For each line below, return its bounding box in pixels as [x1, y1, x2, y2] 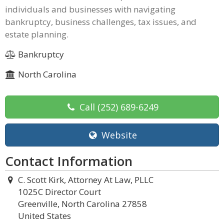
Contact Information [5, 152, 132, 170]
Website [98, 129, 137, 141]
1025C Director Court [18, 186, 101, 197]
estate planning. [5, 28, 68, 40]
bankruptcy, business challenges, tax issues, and [5, 16, 196, 27]
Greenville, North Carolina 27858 [18, 198, 147, 209]
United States [18, 210, 71, 221]
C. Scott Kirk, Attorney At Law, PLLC [17, 174, 153, 185]
